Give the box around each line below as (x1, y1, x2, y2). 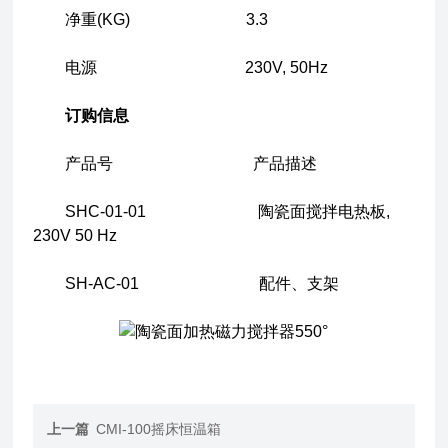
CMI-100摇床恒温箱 (96, 421, 222, 437)
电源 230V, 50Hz (33, 59, 329, 76)
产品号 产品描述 (33, 155, 318, 172)
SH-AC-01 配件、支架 (33, 275, 340, 292)
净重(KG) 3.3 (33, 11, 269, 28)
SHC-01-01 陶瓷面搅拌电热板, (33, 203, 391, 220)
